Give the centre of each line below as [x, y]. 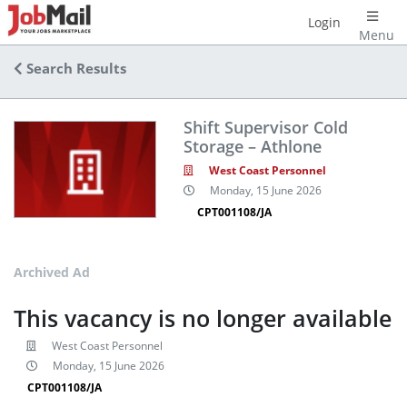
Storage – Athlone [252, 146]
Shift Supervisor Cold [265, 127]
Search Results [74, 69]
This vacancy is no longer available [203, 318]
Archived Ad [52, 272]
